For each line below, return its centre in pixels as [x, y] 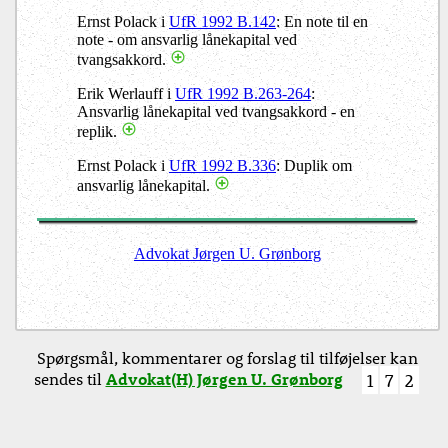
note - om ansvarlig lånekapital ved [187, 40]
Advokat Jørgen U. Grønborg [227, 254]
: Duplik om [314, 166]
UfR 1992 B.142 [222, 22]
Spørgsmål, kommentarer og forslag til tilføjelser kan [227, 358]
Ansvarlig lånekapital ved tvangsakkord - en [216, 112]
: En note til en [322, 22]
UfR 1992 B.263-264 [243, 94]
